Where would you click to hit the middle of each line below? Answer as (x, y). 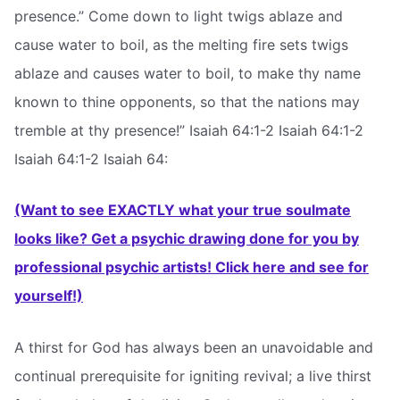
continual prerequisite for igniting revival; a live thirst (193, 375)
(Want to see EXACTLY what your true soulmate (183, 210)
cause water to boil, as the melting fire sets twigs (181, 44)
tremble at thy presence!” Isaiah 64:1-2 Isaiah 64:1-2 (189, 130)
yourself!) (49, 296)
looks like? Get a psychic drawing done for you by (187, 239)
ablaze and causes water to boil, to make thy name (187, 73)
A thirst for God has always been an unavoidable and (194, 347)
